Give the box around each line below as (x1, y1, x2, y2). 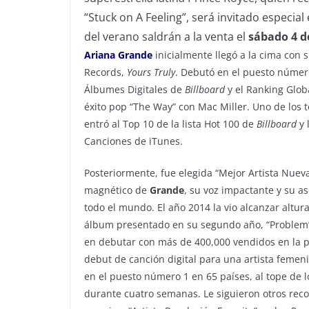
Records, (84, 65, 127, 79)
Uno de (252, 99, 286, 113)
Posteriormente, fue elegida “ (84, 166, 219, 179)
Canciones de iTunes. (84, 134, 183, 148)
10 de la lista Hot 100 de (140, 117, 257, 130)
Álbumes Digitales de (84, 82, 185, 96)
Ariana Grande (84, 48, 152, 61)
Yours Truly (127, 65, 175, 79)
